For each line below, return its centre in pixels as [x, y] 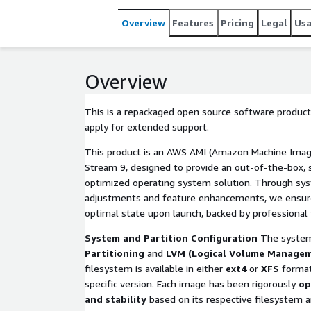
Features [193, 23]
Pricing [237, 23]
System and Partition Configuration [171, 238]
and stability [116, 299]
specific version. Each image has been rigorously [192, 284]
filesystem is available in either [155, 268]
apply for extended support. [147, 127]
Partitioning [115, 253]
